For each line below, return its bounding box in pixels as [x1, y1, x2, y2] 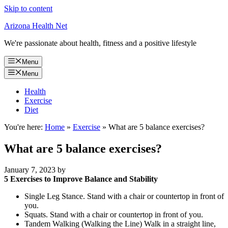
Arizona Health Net [4, 21, 67, 30]
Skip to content [4, 4, 52, 13]
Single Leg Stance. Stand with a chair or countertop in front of [24, 192, 224, 201]
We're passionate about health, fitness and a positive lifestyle [4, 39, 196, 47]
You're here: [4, 122, 43, 131]
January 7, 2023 [4, 165, 55, 175]
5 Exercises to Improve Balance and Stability [4, 175, 158, 184]
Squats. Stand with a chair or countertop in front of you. [24, 210, 203, 219]
